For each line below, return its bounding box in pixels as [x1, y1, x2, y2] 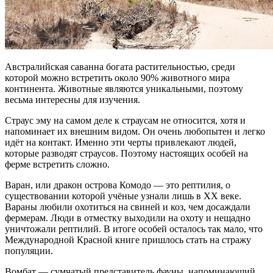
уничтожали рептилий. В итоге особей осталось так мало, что [5, 224, 263, 235]
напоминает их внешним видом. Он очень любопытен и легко [5, 126, 265, 137]
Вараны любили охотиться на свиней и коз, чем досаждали [5, 202, 250, 213]
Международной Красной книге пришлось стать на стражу [5, 235, 251, 246]
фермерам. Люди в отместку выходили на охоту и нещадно [5, 213, 250, 224]
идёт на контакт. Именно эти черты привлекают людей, [5, 137, 236, 148]
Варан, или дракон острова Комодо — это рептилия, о [5, 180, 230, 191]
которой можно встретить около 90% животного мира [5, 73, 230, 83]
